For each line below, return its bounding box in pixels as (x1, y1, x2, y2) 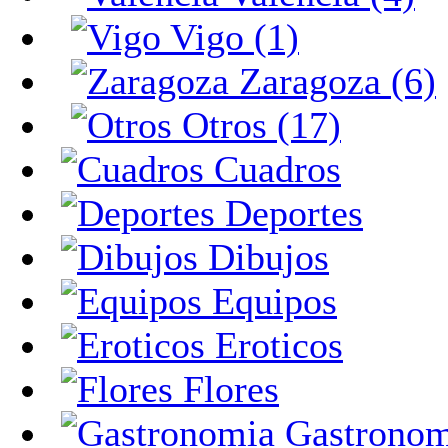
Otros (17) (172, 104, 341, 146)
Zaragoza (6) (229, 60, 436, 102)
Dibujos (198, 236, 329, 278)
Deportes (215, 192, 363, 234)
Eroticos (205, 324, 343, 366)
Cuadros (204, 148, 341, 190)
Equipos (202, 280, 337, 322)
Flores (173, 368, 279, 410)
